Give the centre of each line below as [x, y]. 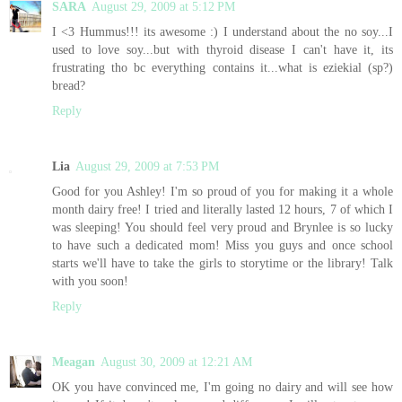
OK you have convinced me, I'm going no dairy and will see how [223, 386]
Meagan [74, 361]
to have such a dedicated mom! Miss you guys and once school [223, 245]
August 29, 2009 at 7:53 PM [147, 166]
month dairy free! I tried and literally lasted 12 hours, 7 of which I [223, 209]
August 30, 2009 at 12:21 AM [176, 361]
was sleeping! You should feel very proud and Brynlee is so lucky [223, 227]
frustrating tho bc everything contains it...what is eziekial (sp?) [223, 67]
